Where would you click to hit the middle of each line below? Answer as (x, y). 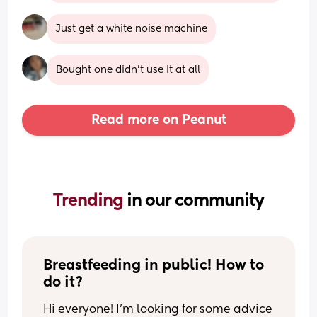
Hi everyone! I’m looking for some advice (158, 310)
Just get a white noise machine (132, 29)
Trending (90, 201)
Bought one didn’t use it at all (128, 70)
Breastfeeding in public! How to (154, 266)
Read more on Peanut (158, 120)
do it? (64, 283)
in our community (195, 201)
